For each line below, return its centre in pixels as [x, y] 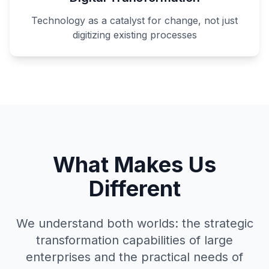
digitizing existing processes [134, 35]
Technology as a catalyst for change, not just [134, 20]
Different [134, 189]
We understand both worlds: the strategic [134, 223]
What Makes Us [134, 165]
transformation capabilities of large [134, 240]
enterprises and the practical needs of [134, 257]
